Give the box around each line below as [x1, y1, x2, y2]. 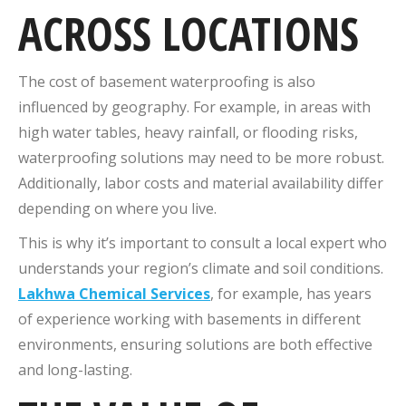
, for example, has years [210, 283, 372, 304]
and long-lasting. [18, 359, 132, 380]
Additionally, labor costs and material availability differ [18, 172, 383, 193]
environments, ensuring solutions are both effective [18, 333, 372, 354]
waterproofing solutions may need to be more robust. [18, 147, 384, 168]
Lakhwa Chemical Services [18, 283, 210, 304]
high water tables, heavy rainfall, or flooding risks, [18, 121, 358, 142]
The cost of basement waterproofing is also [18, 71, 315, 92]
